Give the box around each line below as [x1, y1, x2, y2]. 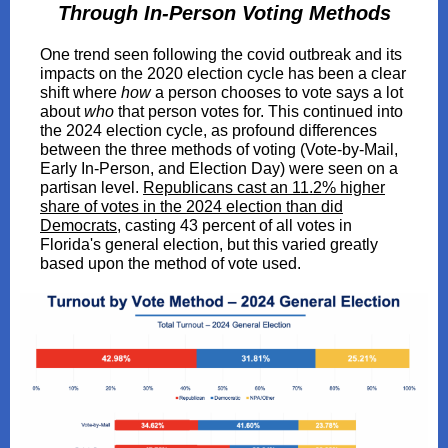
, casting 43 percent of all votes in [117, 217, 352, 234]
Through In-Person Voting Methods [57, 2, 391, 24]
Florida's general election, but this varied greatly [40, 236, 378, 253]
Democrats [40, 217, 117, 234]
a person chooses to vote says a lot [151, 84, 403, 101]
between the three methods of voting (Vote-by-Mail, [40, 141, 398, 158]
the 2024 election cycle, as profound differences [40, 122, 377, 139]
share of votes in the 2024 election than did [40, 198, 343, 215]
